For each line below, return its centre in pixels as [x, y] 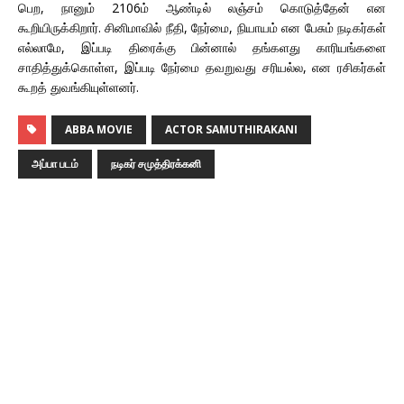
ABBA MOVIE [99, 129]
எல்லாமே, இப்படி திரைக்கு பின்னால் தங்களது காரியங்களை [202, 47]
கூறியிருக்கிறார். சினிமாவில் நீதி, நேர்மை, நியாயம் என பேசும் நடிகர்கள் [202, 28]
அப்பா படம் [55, 164]
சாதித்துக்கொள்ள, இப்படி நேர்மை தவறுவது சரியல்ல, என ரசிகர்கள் [202, 67]
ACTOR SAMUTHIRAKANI [231, 129]
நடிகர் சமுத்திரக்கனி [156, 164]
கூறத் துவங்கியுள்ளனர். [78, 87]
